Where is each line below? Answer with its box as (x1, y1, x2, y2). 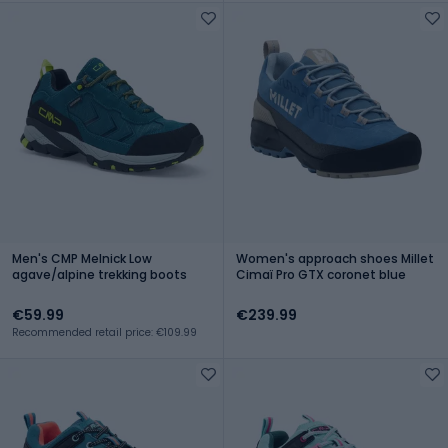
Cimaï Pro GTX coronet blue (236, 265, 406, 283)
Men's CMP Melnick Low (12, 249, 152, 267)
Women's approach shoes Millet (236, 249, 434, 267)
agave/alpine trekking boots (12, 265, 187, 283)
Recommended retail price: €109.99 (12, 324, 197, 340)
